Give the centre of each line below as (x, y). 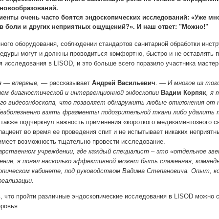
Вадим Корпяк (184, 93)
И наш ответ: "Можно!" (173, 27)
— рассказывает (66, 83)
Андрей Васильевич (124, 83)
